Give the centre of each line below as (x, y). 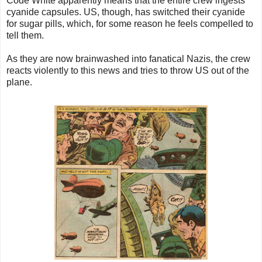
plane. (19, 82)
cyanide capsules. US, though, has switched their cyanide (126, 12)
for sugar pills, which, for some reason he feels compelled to (130, 24)
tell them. (25, 36)
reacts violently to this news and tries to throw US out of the (128, 71)
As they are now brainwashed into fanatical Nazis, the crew (128, 59)
